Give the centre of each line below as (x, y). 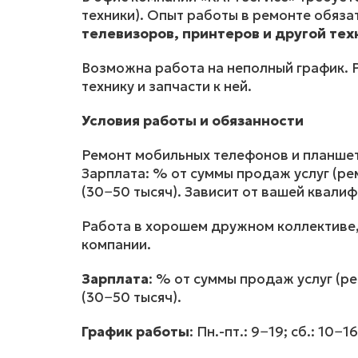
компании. (116, 244)
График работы (135, 331)
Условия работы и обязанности (193, 120)
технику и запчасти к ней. (167, 86)
